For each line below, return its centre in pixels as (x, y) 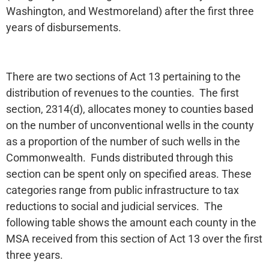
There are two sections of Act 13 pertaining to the (123, 77)
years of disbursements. (64, 27)
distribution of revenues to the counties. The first (122, 93)
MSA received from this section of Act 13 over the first (134, 239)
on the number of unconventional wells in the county (130, 125)
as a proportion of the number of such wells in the (123, 142)
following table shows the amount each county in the (131, 223)
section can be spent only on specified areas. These (129, 174)
